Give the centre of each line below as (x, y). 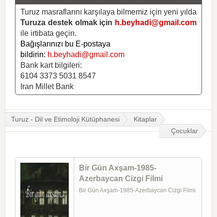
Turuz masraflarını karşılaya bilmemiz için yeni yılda (108, 12)
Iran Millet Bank (47, 86)
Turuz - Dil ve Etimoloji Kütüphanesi (65, 119)
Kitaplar (145, 119)
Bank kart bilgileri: (51, 65)
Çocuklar (185, 131)
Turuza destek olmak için (68, 22)
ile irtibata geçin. (48, 33)
